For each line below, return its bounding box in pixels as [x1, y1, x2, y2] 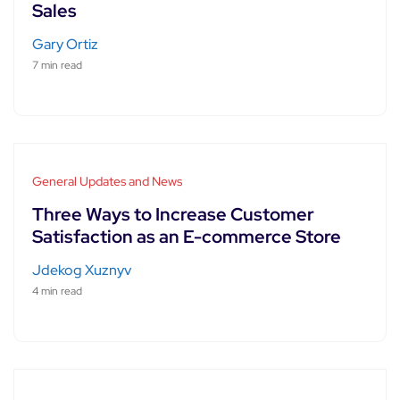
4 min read [32, 283, 82, 298]
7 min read [32, 57, 82, 72]
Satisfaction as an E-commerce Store [32, 224, 341, 248]
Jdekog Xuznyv [32, 260, 131, 279]
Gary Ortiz [32, 34, 98, 54]
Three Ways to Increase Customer [32, 202, 314, 226]
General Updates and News [32, 172, 182, 189]
